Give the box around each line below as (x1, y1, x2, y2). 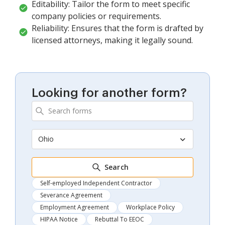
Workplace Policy (126, 202, 175, 211)
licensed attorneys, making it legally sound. (32, 34, 193, 46)
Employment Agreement (40, 202, 109, 211)
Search (104, 162, 129, 172)
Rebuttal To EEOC (95, 214, 144, 223)
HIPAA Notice (40, 214, 78, 223)
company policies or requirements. (32, 10, 161, 22)
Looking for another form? (32, 86, 187, 99)
